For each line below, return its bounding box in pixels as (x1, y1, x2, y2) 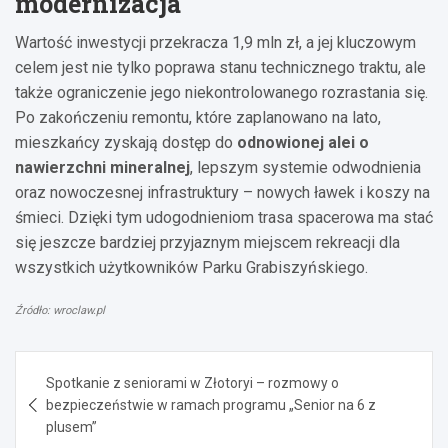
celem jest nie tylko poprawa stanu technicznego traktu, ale (15, 57, 426, 77)
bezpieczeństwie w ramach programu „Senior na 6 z (46, 396, 376, 413)
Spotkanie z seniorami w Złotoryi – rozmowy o (46, 374, 339, 391)
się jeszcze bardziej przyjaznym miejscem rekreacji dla (15, 232, 400, 252)
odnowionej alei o (237, 132, 369, 152)
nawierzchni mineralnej (15, 157, 190, 177)
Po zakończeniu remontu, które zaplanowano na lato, (15, 107, 381, 127)
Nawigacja (14, 348, 145, 382)
